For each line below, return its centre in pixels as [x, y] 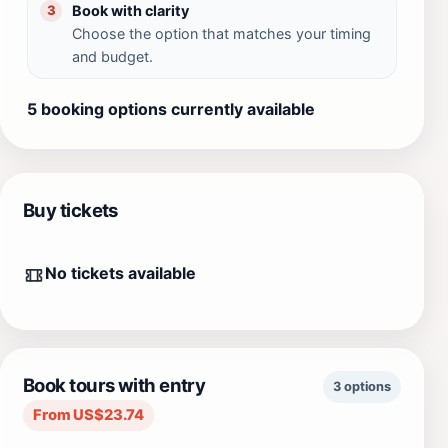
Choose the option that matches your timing [221, 33]
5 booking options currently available [171, 108]
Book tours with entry [114, 384]
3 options [362, 386]
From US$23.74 [89, 414]
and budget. [112, 56]
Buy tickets [70, 209]
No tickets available [120, 273]
